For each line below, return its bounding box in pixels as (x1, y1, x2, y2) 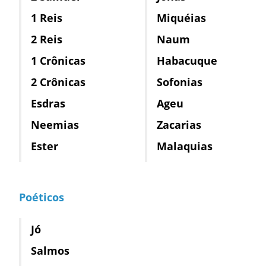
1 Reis (31, 10, 62, 25)
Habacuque (157, 53, 217, 68)
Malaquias (157, 138, 213, 153)
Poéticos (19, 189, 64, 204)
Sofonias (157, 74, 202, 89)
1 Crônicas (31, 53, 85, 68)
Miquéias (157, 10, 206, 25)
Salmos (31, 243, 69, 258)
